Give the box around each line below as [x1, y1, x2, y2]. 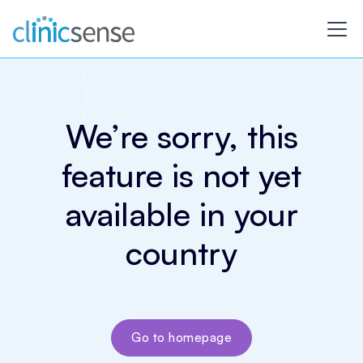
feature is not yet [62, 155, 301, 195]
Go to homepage [131, 330, 232, 345]
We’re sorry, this [65, 116, 298, 156]
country [126, 233, 237, 273]
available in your [65, 194, 298, 234]
